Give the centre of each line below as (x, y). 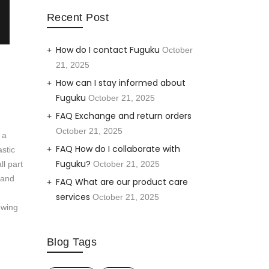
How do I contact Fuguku (107, 50)
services (73, 197)
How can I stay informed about (120, 83)
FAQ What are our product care (122, 182)
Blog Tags (71, 242)
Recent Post (77, 18)
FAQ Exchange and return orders (123, 116)
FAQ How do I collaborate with (118, 149)
